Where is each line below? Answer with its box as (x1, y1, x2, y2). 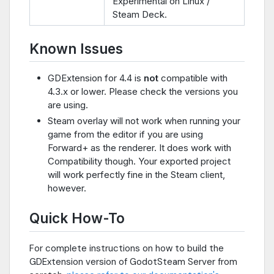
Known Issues (29, 40, 123, 57)
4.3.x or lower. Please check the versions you (48, 86, 238, 98)
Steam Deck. (113, 8, 167, 20)
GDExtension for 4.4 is (48, 72, 144, 84)
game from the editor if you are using (48, 128, 203, 141)
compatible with (158, 72, 228, 84)
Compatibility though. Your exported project (48, 155, 231, 168)
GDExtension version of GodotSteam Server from (29, 255, 237, 268)
